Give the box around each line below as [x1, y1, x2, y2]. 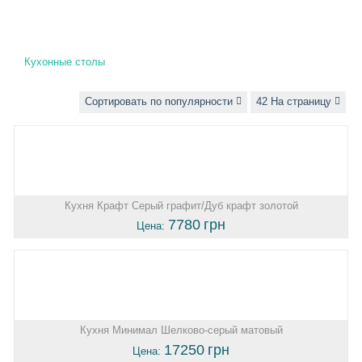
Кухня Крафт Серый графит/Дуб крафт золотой [64, 199, 298, 212]
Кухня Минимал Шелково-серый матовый [79, 324, 283, 337]
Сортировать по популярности [85, 95, 233, 107]
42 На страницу [256, 95, 331, 107]
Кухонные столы [24, 55, 105, 68]
